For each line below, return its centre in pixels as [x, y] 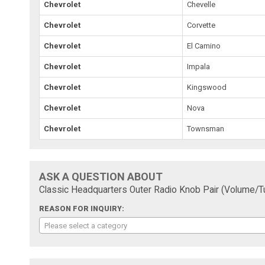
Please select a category [86, 225]
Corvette [201, 25]
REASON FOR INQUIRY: [82, 209]
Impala [199, 66]
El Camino [204, 46]
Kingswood [207, 87]
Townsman [206, 128]
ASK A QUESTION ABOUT [101, 176]
